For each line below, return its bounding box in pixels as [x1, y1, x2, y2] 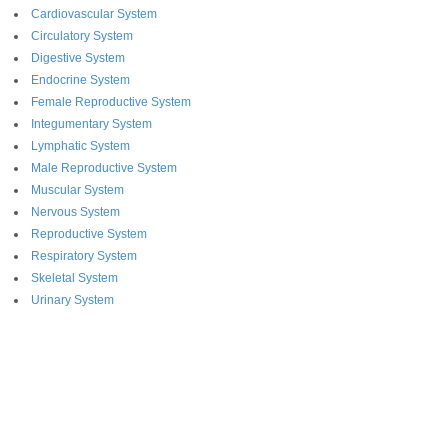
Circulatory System [31, 29, 133, 44]
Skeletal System [31, 271, 118, 286]
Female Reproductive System [31, 95, 191, 110]
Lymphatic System [31, 139, 130, 154]
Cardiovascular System [31, 7, 157, 22]
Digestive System [31, 51, 125, 66]
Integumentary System [31, 117, 152, 132]
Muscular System [31, 183, 124, 198]
